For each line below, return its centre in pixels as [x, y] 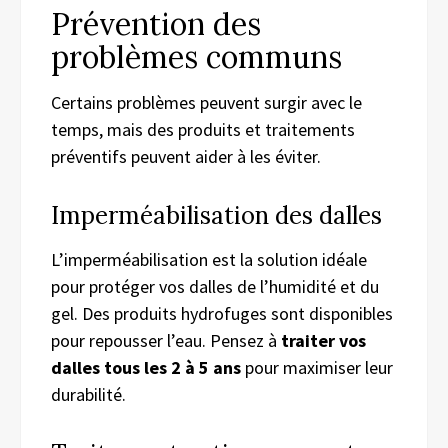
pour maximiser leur [317, 367]
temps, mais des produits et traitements [203, 129]
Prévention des [156, 23]
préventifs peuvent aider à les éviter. [186, 156]
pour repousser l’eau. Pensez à [166, 340]
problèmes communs [196, 56]
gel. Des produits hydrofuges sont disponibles [222, 313]
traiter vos [323, 340]
